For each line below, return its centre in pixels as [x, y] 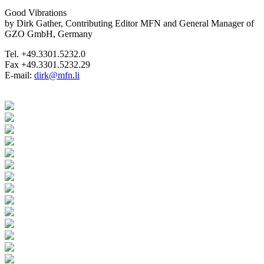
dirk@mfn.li [57, 75]
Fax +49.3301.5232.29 [47, 64]
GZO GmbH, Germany [49, 34]
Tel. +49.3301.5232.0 [45, 54]
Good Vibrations [36, 12]
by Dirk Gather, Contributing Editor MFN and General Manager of [129, 23]
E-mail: [19, 75]
